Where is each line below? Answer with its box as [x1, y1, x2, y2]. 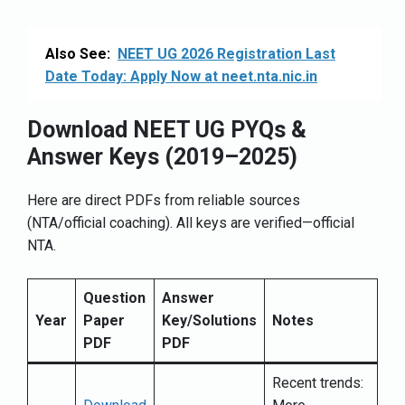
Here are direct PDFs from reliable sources [27, 192, 300, 210]
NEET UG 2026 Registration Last [118, 45, 335, 63]
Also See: [45, 45, 110, 63]
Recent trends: [272, 374, 363, 392]
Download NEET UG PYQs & [27, 117, 306, 144]
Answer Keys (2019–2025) [27, 144, 297, 171]
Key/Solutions [162, 312, 257, 330]
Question [83, 289, 146, 307]
